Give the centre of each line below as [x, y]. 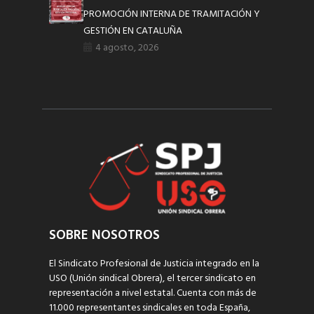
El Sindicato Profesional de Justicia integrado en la [154, 264]
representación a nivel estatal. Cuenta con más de [153, 293]
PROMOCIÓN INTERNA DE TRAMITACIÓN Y [172, 15]
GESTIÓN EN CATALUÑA [133, 32]
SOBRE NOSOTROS [104, 235]
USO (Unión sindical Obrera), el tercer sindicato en [152, 278]
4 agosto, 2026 [127, 48]
